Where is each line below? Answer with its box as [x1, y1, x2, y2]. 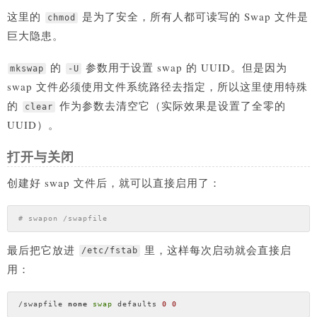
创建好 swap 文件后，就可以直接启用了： [7, 175, 221, 190]
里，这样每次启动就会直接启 [141, 242, 292, 257]
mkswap [10, 64, 44, 74]
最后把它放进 [7, 242, 79, 257]
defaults [112, 300, 162, 309]
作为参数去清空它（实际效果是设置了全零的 [56, 98, 286, 113]
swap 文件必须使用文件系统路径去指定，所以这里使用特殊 [7, 79, 308, 94]
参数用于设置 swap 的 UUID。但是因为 [82, 60, 287, 75]
